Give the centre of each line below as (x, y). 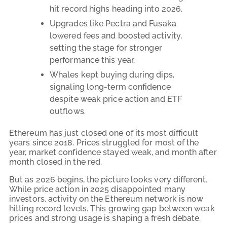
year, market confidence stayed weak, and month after (113, 152)
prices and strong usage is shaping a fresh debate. (105, 218)
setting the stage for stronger (106, 48)
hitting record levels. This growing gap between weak (112, 208)
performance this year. (92, 60)
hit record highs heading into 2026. (116, 9)
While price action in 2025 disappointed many (97, 189)
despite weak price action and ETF (116, 99)
